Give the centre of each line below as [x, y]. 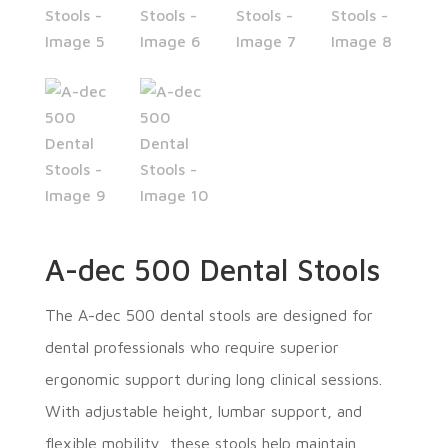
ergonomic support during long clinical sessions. [213, 378]
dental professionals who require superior [191, 346]
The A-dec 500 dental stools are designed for [208, 314]
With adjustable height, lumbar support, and [203, 410]
